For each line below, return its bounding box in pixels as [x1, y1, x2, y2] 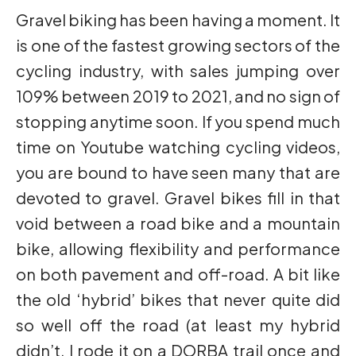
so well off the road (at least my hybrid [16, 315, 340, 335]
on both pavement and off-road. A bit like [16, 264, 340, 284]
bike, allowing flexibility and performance [16, 238, 340, 258]
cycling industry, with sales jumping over [16, 60, 340, 80]
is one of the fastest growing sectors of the [16, 35, 340, 55]
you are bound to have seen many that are [16, 162, 340, 182]
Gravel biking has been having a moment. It [16, 10, 340, 29]
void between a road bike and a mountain [16, 213, 340, 233]
